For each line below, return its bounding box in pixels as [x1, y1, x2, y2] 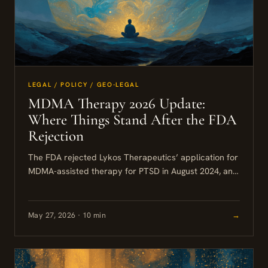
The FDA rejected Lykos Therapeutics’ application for [28, 151, 238, 163]
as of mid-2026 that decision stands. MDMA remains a [28, 178, 238, 190]
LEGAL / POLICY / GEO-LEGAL [28, 80, 139, 89]
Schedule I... [28, 192, 75, 204]
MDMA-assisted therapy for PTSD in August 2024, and [28, 165, 238, 176]
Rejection [28, 126, 84, 145]
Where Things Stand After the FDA [28, 110, 237, 129]
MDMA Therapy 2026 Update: [28, 94, 205, 112]
